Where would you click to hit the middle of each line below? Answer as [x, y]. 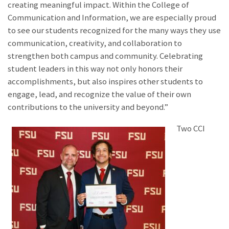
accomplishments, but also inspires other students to [105, 82]
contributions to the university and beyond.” [88, 107]
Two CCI [191, 129]
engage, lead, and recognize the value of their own [99, 95]
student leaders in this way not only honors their [95, 69]
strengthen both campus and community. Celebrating [105, 56]
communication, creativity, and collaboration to [95, 43]
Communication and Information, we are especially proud [112, 18]
